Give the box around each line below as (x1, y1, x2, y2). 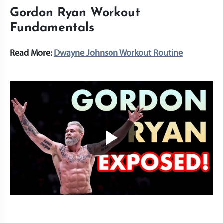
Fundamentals (10, 22, 98, 34)
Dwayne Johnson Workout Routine (54, 48, 183, 58)
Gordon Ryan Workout (10, 7, 140, 19)
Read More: (10, 48, 54, 58)
